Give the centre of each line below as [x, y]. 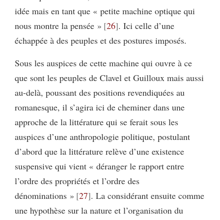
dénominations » [44, 196]
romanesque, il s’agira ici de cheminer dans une [100, 107]
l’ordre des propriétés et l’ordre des [77, 181]
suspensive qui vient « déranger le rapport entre [99, 166]
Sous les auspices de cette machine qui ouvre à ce [103, 63]
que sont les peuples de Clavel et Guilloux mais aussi [109, 78]
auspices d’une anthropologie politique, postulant [102, 137]
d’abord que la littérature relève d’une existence [99, 151]
